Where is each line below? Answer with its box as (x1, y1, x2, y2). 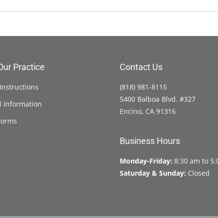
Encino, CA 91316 (120, 106, 176, 116)
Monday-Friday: (120, 156, 172, 165)
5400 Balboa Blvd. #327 (120, 94, 196, 104)
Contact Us (120, 61, 163, 72)
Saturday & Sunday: (120, 168, 186, 178)
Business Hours (120, 135, 180, 146)
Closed (186, 168, 210, 178)
